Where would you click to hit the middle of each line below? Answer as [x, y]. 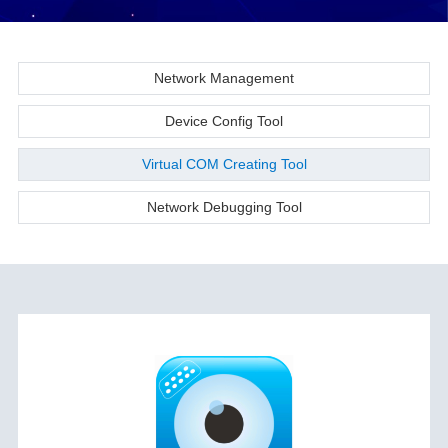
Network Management [224, 78]
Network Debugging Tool [224, 207]
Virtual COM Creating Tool [224, 164]
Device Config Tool [224, 121]
